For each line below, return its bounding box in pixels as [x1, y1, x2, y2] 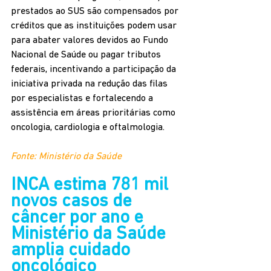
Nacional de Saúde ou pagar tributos [11, 50, 163, 60]
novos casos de [11, 192, 136, 212]
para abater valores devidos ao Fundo [11, 36, 171, 46]
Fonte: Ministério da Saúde [11, 152, 122, 162]
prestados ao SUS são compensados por [11, 7, 181, 17]
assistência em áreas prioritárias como [11, 108, 178, 119]
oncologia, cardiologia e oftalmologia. [11, 123, 165, 133]
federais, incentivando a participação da [11, 65, 178, 75]
